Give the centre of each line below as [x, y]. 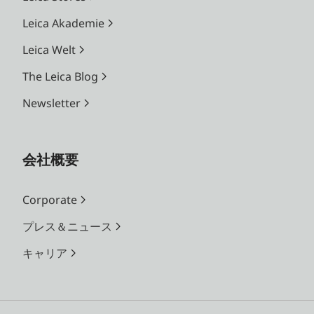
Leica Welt [49, 49]
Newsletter [52, 103]
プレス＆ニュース [67, 226]
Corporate [50, 199]
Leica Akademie [63, 23]
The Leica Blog [60, 76]
